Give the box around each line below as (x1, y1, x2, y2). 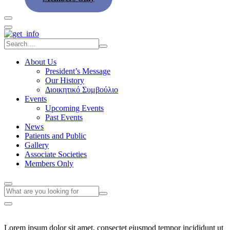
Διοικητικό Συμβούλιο (45, 85, 118, 94)
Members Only (25, 159, 73, 168)
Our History (45, 76, 84, 85)
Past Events (45, 113, 83, 122)
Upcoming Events (45, 104, 104, 113)
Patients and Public (25, 131, 86, 141)
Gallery (25, 141, 49, 150)
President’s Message (45, 67, 110, 76)
